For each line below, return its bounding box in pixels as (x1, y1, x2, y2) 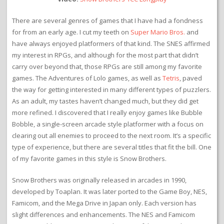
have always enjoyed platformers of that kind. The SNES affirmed (12, 38, 210, 48)
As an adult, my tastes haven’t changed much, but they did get (12, 96, 198, 105)
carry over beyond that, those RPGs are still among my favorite (12, 61, 202, 71)
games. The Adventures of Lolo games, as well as (12, 73, 162, 82)
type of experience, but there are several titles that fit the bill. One (12, 142, 211, 151)
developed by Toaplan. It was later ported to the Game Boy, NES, (12, 186, 207, 196)
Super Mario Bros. (130, 27, 185, 36)
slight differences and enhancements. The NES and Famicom (12, 209, 195, 219)
